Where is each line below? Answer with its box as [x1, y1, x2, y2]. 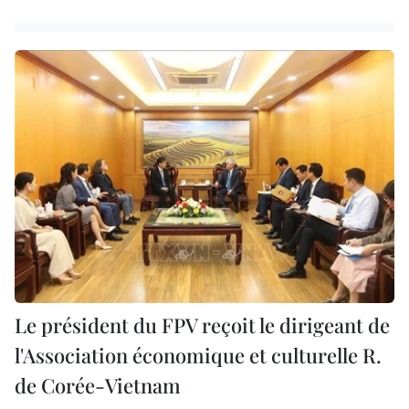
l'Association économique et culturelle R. [15, 341, 382, 370]
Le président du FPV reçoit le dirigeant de [15, 311, 390, 340]
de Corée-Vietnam [15, 372, 181, 400]
